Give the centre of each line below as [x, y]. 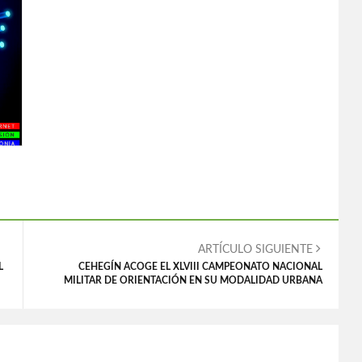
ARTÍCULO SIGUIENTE [257, 250]
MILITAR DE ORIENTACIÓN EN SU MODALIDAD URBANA [193, 280]
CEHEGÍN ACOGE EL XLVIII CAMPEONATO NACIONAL [200, 267]
